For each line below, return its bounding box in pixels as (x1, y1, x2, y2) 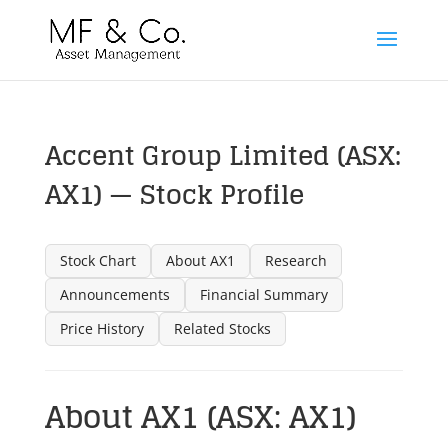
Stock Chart (59, 251, 136, 270)
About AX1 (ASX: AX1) (44, 390, 356, 444)
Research (264, 251, 327, 270)
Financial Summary (199, 285, 328, 304)
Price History (59, 319, 144, 338)
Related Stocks (173, 319, 271, 338)
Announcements (59, 285, 170, 304)
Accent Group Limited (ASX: (44, 132, 401, 179)
